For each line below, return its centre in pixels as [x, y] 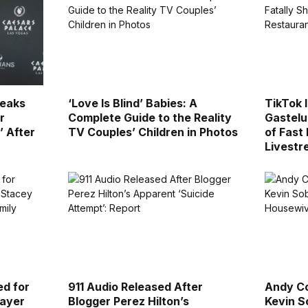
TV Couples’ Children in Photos [153, 132]
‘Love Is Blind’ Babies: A [132, 103]
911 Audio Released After [135, 286]
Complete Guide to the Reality [150, 117]
